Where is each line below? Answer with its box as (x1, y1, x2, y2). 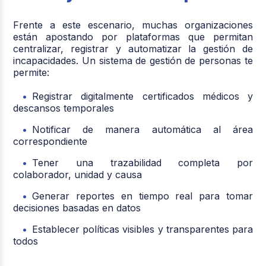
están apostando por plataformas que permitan (13, 31, 253, 43)
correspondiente (13, 135, 88, 147)
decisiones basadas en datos (13, 202, 141, 214)
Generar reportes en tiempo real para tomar (32, 190, 253, 202)
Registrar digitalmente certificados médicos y (32, 90, 253, 102)
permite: (13, 66, 50, 78)
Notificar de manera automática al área (32, 123, 253, 135)
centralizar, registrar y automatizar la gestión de (13, 43, 253, 55)
